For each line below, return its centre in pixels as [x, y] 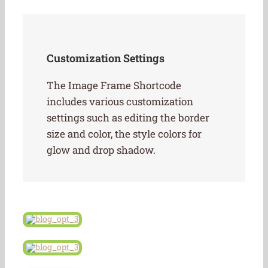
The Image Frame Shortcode [114, 86]
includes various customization [120, 102]
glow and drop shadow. [101, 150]
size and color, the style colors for [124, 134]
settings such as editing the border [128, 118]
